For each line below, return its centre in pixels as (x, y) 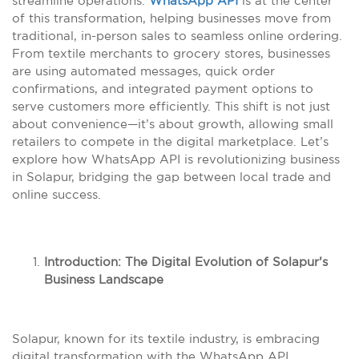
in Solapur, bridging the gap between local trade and (171, 177)
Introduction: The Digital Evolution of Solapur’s (186, 262)
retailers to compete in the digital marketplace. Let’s (170, 141)
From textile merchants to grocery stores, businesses (171, 53)
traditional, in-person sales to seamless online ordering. (177, 36)
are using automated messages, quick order (143, 71)
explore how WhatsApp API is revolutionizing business (176, 159)
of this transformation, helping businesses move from (171, 18)
